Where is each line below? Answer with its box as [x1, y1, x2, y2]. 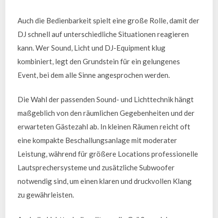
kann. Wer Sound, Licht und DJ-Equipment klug [18, 43, 166, 52]
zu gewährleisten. [18, 190, 74, 199]
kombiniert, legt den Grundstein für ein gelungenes [18, 56, 181, 66]
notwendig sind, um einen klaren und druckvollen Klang [18, 177, 192, 185]
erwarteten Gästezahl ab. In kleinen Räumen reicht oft [18, 122, 191, 131]
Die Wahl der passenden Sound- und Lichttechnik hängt [18, 95, 194, 104]
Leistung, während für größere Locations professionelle [18, 149, 199, 158]
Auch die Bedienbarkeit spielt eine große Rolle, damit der [18, 16, 200, 25]
